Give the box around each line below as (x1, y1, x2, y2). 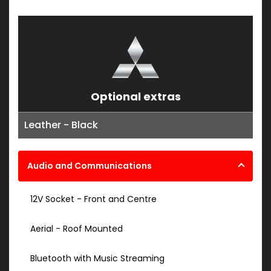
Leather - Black (24, 118, 98, 132)
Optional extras (90, 89, 181, 105)
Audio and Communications (27, 160, 152, 172)
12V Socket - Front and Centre (30, 193, 157, 206)
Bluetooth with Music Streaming (30, 252, 165, 265)
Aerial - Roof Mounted (30, 223, 123, 235)
